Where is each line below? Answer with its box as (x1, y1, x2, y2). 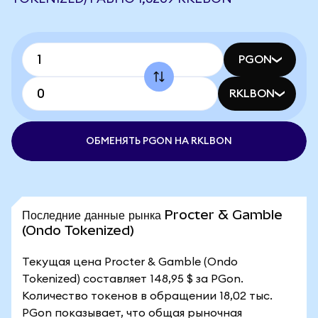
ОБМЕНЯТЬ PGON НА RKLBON (86, 136, 232, 146)
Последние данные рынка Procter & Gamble (22, 207, 283, 222)
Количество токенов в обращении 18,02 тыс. (22, 290, 273, 302)
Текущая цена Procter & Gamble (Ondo (22, 256, 238, 268)
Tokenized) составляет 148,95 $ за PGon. (22, 273, 243, 285)
